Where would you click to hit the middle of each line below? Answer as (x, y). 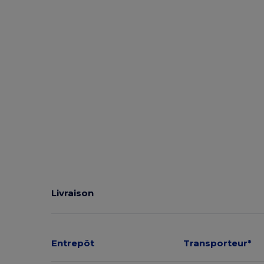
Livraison (73, 193)
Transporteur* (218, 243)
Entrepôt (73, 243)
